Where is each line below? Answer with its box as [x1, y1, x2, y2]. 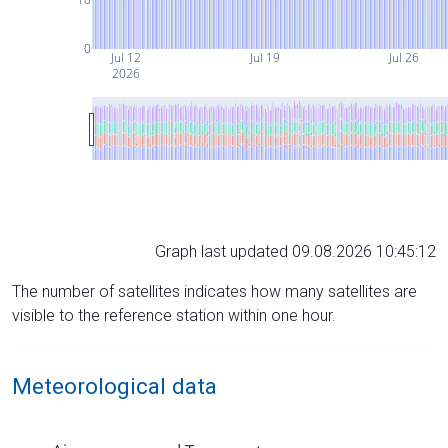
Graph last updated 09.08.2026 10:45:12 [155, 241, 436, 261]
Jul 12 [109, 48, 142, 66]
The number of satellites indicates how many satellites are [12, 281, 417, 301]
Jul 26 [386, 48, 419, 66]
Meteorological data [12, 372, 217, 399]
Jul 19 [247, 48, 280, 66]
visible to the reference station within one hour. [12, 305, 336, 325]
